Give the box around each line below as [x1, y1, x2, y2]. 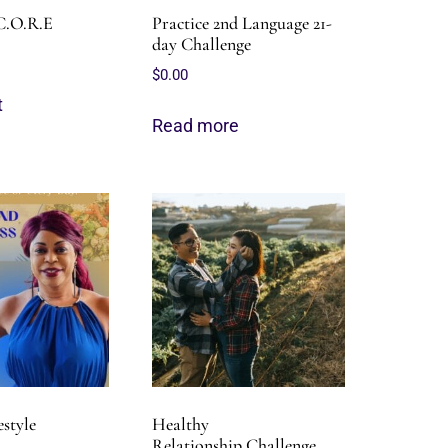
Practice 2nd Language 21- [152, 11, 333, 34]
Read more [152, 115, 240, 137]
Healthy [152, 412, 210, 435]
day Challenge [152, 32, 252, 55]
